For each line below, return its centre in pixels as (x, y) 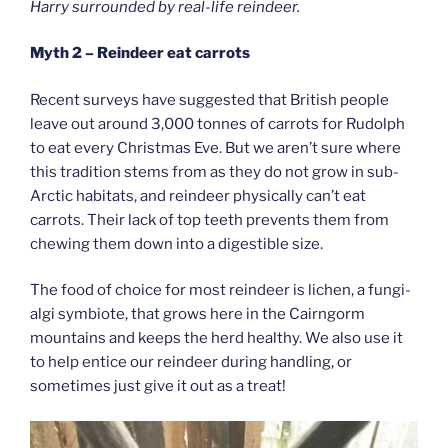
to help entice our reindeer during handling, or (191, 362)
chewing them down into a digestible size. (176, 243)
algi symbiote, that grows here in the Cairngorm (197, 314)
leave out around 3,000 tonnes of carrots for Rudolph (217, 123)
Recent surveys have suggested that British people (209, 99)
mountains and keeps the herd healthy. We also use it (216, 338)
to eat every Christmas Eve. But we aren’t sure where (215, 147)
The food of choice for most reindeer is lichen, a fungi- (220, 290)
